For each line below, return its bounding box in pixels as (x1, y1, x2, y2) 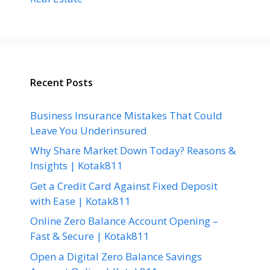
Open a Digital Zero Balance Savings (30, 249, 202, 263)
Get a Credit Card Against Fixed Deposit (30, 178, 218, 193)
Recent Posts (30, 75, 93, 89)
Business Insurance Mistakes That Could (30, 108, 222, 122)
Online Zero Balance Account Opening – (30, 214, 218, 228)
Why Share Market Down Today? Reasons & (30, 143, 236, 157)
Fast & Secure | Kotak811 (30, 229, 149, 243)
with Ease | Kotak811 (30, 193, 131, 208)
